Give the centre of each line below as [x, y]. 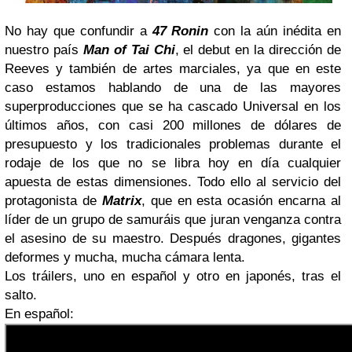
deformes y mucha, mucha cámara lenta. [125, 257]
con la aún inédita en [278, 31]
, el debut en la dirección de [258, 49]
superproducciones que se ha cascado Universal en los [173, 106]
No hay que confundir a [76, 31]
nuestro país [44, 49]
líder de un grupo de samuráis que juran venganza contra [173, 219]
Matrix [121, 200]
